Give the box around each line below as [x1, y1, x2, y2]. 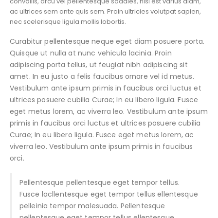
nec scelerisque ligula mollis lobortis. [10, 17, 126, 26]
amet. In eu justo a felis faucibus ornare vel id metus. [10, 72, 194, 82]
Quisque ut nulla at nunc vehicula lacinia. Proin [10, 48, 172, 58]
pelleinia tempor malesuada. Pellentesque [19, 201, 165, 211]
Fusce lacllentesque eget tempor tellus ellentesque [19, 189, 198, 200]
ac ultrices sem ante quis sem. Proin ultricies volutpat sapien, [10, 6, 201, 16]
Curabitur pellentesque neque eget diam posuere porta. [10, 36, 205, 47]
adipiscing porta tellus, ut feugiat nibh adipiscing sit [10, 60, 188, 70]
